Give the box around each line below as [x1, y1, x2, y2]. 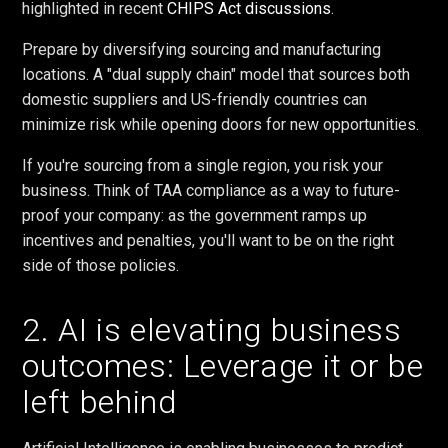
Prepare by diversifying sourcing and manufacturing [22, 39, 382, 59]
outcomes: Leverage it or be [22, 346, 424, 385]
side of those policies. [22, 255, 180, 275]
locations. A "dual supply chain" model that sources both [22, 64, 411, 84]
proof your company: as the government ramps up [22, 205, 368, 225]
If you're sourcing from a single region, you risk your [22, 155, 384, 175]
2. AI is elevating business [22, 310, 402, 349]
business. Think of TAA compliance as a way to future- [22, 180, 401, 200]
